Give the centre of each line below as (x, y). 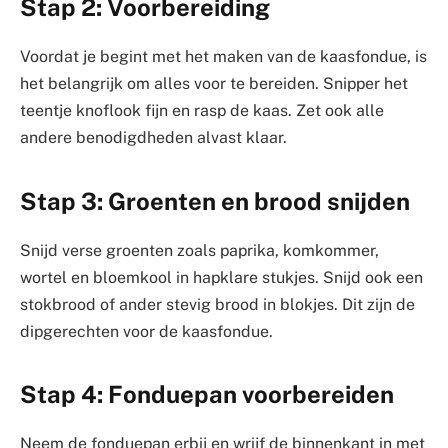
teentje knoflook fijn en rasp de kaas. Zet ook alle (202, 111)
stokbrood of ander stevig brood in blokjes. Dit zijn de (217, 304)
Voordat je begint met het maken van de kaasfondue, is (223, 57)
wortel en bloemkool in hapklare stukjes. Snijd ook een (221, 277)
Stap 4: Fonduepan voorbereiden (207, 393)
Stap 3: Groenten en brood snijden (215, 200)
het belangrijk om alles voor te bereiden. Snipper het (214, 84)
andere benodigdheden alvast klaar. (153, 138)
